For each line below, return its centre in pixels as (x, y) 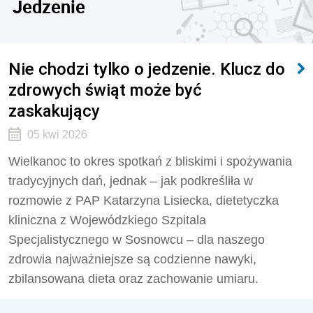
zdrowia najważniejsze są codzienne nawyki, (132, 259)
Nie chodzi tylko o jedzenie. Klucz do (147, 69)
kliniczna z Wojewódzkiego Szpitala (107, 220)
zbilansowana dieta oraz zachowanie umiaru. (133, 279)
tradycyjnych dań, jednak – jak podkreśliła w (131, 181)
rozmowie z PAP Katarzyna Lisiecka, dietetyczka (144, 201)
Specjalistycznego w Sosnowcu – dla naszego (137, 240)
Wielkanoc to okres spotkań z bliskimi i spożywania (150, 161)
